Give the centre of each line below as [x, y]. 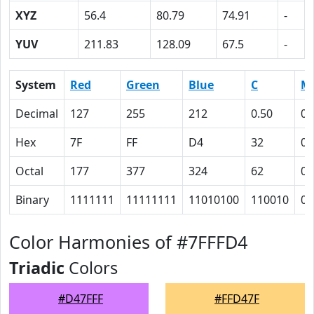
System [36, 85]
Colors [91, 268]
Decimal [37, 114]
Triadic [37, 268]
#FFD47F [237, 299]
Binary [32, 200]
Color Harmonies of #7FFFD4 [128, 242]
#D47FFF [81, 299]
